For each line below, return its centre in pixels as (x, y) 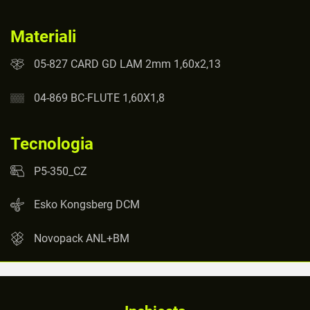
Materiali (43, 37)
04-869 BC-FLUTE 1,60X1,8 (99, 98)
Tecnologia (52, 144)
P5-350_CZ (61, 171)
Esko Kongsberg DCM (87, 205)
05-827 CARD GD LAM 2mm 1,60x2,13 (127, 64)
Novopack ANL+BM (82, 238)
